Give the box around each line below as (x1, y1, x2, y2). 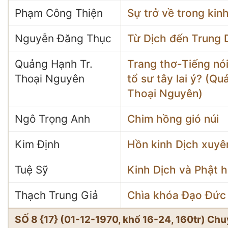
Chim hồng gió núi (127, 112, 219, 125)
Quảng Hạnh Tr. (15, 58, 93, 70)
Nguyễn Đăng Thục (15, 32, 111, 45)
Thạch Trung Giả (15, 189, 98, 202)
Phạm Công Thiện (15, 7, 103, 19)
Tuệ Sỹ (15, 163, 48, 176)
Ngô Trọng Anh (15, 112, 90, 125)
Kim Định (15, 138, 60, 151)
